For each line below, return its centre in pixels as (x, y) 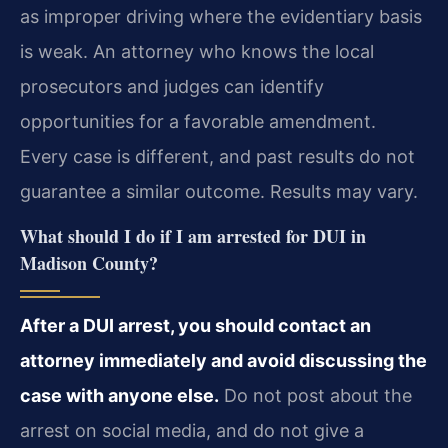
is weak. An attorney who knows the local (197, 51)
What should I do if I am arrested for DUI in (193, 235)
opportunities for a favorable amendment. (198, 121)
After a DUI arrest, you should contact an (195, 325)
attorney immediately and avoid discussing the (223, 360)
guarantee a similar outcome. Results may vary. (219, 191)
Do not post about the (315, 395)
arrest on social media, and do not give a (192, 430)
